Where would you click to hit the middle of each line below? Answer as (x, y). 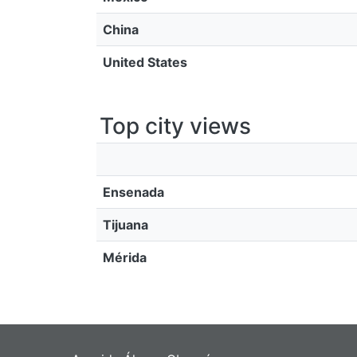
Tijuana (126, 225)
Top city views (175, 126)
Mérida (125, 257)
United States (145, 62)
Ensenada (133, 192)
